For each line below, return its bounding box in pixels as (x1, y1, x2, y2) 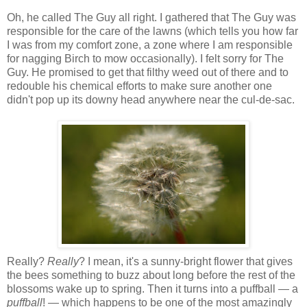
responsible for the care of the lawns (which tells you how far (7, 25, 298, 37)
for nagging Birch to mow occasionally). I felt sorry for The (7, 52, 284, 64)
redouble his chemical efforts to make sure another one (7, 79, 272, 92)
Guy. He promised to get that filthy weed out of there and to (7, 66, 288, 78)
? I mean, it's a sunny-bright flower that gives (79, 255, 293, 267)
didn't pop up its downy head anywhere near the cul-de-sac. (7, 93, 295, 106)
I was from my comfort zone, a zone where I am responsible (7, 38, 293, 51)
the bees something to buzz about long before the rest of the (7, 269, 295, 281)
